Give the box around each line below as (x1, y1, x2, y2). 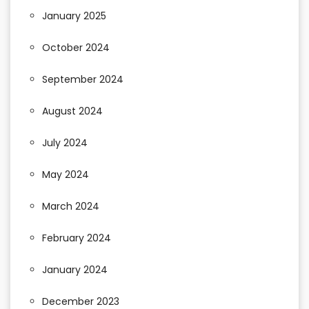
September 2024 (42, 72, 123, 87)
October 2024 (42, 41, 110, 55)
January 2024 (42, 263, 108, 277)
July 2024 (42, 136, 88, 150)
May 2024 (42, 168, 89, 182)
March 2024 (42, 199, 99, 214)
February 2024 (42, 231, 111, 246)
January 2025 (42, 9, 106, 23)
